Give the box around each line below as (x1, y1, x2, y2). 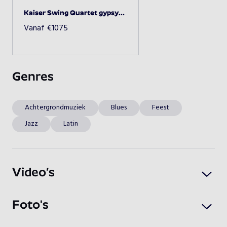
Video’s (12, 167, 55, 179)
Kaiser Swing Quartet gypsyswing (119, 10, 125, 17)
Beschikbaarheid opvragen (63, 22, 164, 35)
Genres (12, 71, 54, 84)
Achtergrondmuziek (25, 102, 86, 113)
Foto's (12, 200, 49, 212)
